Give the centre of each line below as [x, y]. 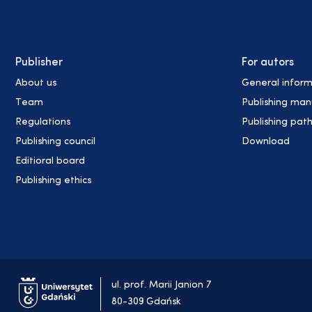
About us [36, 84]
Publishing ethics [53, 181]
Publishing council [55, 142]
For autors [268, 63]
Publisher [39, 63]
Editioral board [50, 162]
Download [266, 142]
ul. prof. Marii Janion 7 [161, 286]
